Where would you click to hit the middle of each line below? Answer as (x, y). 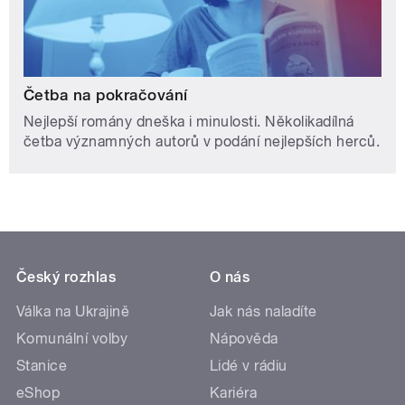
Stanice (42, 365)
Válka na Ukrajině (73, 311)
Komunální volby (72, 338)
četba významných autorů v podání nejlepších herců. (202, 141)
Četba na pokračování (106, 94)
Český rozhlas (66, 277)
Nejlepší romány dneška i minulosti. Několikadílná (189, 121)
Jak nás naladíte (264, 311)
